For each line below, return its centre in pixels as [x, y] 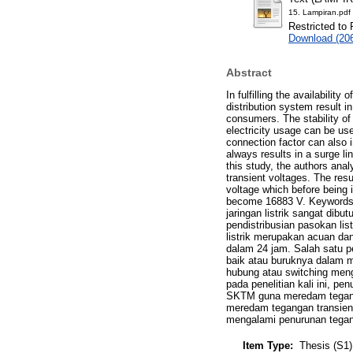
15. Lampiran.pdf [320, 13]
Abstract [249, 72]
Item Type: [268, 345]
